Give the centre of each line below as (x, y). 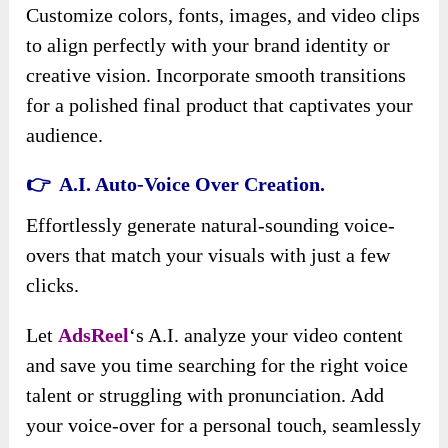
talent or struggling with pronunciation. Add (205, 394)
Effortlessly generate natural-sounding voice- (211, 224)
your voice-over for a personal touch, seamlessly (224, 424)
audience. (65, 134)
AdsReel (94, 334)
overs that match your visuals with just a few (208, 254)
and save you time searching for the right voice (217, 364)
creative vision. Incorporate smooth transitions (216, 74)
